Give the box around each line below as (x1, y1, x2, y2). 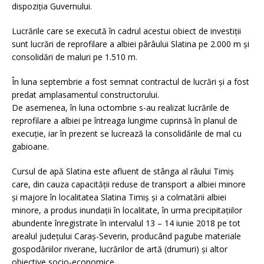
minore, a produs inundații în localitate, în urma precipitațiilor (12, 204, 242, 216)
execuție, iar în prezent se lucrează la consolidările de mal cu (12, 127, 242, 139)
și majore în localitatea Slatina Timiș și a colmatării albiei (12, 191, 226, 203)
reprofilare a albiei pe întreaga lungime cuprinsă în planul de (12, 114, 237, 126)
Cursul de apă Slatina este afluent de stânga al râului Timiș (12, 165, 234, 177)
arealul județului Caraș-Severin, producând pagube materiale (12, 230, 241, 242)
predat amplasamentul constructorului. (12, 88, 159, 100)
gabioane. (12, 140, 49, 152)
